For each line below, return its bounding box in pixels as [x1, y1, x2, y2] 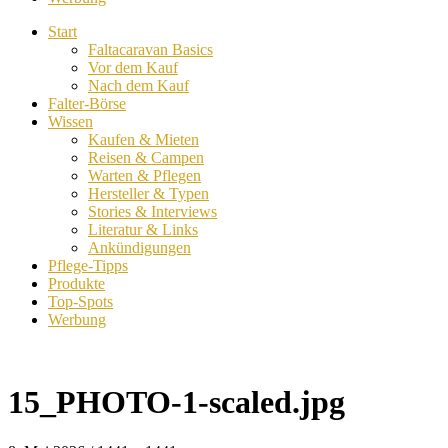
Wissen [48, 113, 93, 130]
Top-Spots [48, 293, 113, 310]
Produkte [48, 275, 105, 292]
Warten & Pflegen [88, 167, 201, 184]
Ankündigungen [88, 239, 191, 256]
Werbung [48, 311, 106, 328]
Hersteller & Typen [88, 185, 209, 202]
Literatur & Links [88, 221, 198, 238]
